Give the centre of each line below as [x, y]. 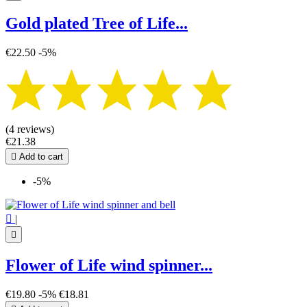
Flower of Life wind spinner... [109, 266]
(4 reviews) [30, 130]
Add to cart [40, 157]
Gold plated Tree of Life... [97, 23]
